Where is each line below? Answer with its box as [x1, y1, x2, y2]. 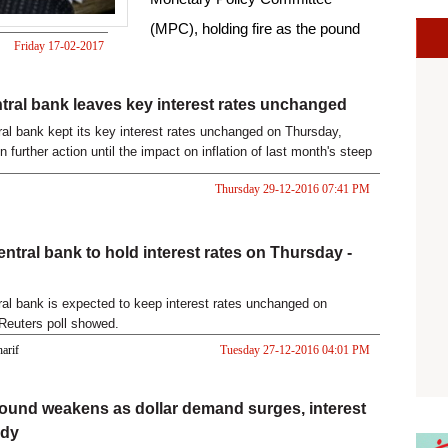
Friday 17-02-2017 [13, 39, 104, 53]
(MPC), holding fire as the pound [150, 20, 360, 38]
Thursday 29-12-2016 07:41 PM [214, 182, 370, 196]
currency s [150, 50, 220, 68]
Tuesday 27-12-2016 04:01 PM [219, 342, 370, 357]
